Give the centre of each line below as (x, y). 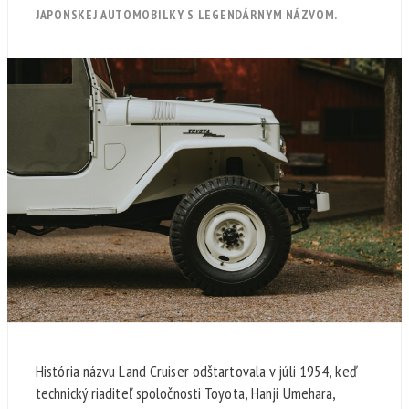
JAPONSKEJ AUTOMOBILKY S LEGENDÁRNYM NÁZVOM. (187, 15)
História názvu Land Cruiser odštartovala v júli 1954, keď (196, 371)
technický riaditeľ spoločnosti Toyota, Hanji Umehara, (186, 393)
